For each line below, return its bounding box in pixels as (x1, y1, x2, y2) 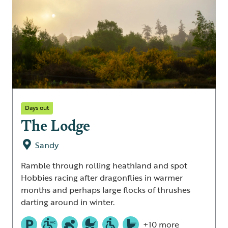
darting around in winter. (21, 195, 115, 208)
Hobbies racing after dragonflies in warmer (21, 171, 183, 184)
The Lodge (21, 113, 90, 135)
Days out (25, 102, 49, 112)
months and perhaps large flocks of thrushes (21, 183, 190, 196)
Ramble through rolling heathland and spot (21, 159, 187, 172)
